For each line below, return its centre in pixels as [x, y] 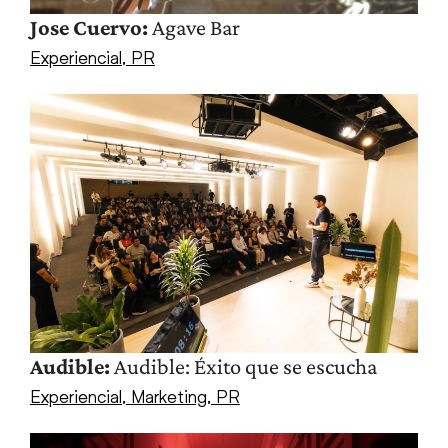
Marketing [168, 396]
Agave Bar [193, 28]
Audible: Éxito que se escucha [243, 367]
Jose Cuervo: [88, 28]
